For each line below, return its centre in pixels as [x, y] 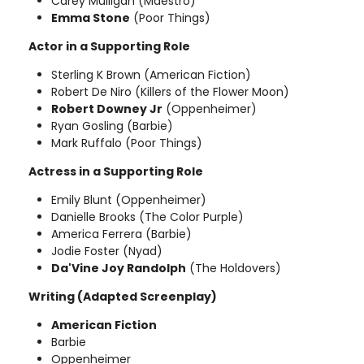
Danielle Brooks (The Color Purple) [147, 217]
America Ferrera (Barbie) [121, 234]
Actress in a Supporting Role [116, 171]
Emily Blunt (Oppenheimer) [129, 199]
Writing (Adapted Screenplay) [123, 296]
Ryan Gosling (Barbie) [112, 126]
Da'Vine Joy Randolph [119, 268]
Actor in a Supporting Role [109, 46]
